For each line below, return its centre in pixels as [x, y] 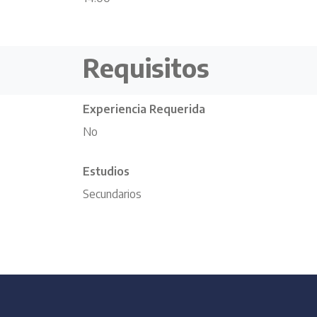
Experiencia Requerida [144, 109]
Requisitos [146, 68]
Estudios [106, 171]
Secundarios [112, 194]
